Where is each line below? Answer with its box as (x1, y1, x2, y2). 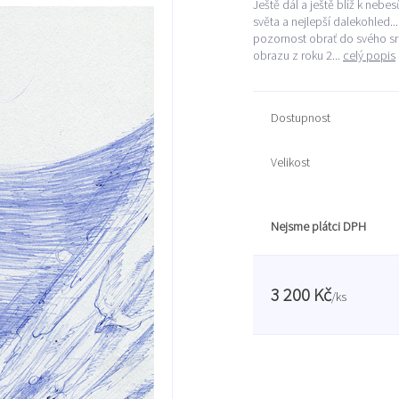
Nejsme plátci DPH (271, 218, 366, 234)
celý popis (343, 47, 395, 63)
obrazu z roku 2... (253, 47, 343, 63)
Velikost (271, 153, 310, 170)
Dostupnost (271, 110, 330, 126)
